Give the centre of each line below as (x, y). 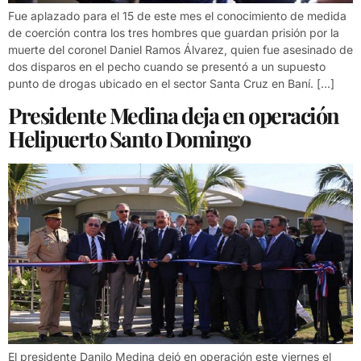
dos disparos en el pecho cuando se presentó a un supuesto (167, 67)
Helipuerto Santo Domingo (129, 138)
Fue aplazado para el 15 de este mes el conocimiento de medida (177, 16)
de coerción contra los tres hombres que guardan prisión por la (174, 33)
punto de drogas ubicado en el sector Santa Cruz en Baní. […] (171, 84)
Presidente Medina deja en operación (174, 115)
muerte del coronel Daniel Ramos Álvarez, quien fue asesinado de (180, 50)
